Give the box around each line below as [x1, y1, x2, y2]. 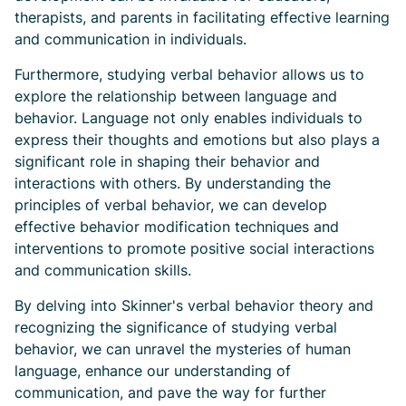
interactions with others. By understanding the [14, 174, 331, 192]
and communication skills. [14, 261, 191, 279]
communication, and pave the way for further [14, 383, 326, 401]
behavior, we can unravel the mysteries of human [14, 340, 351, 358]
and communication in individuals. [14, 30, 246, 48]
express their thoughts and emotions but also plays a [14, 130, 380, 149]
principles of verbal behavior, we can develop [14, 196, 327, 214]
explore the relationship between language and [14, 87, 337, 105]
